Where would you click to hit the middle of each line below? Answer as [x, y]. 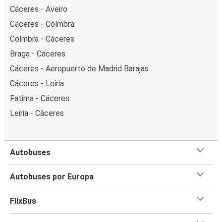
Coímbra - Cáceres [42, 39]
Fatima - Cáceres [40, 98]
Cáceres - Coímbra [42, 24]
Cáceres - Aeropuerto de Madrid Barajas [79, 68]
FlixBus [23, 201]
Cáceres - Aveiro [39, 9]
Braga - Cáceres [38, 54]
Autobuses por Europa [52, 176]
